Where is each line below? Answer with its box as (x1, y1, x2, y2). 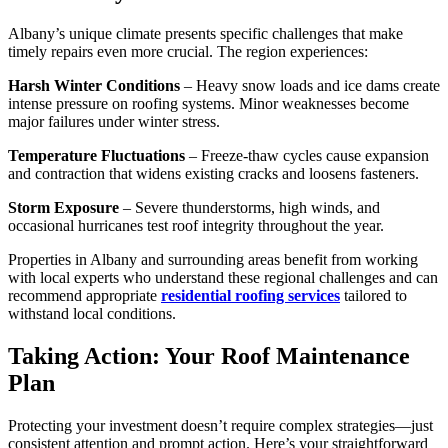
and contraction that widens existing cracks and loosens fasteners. (8, 164, 419, 182)
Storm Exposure (8, 198, 119, 216)
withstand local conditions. (8, 304, 176, 322)
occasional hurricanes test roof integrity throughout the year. (8, 216, 384, 234)
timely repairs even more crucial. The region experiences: (8, 42, 368, 60)
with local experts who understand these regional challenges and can (8, 268, 438, 286)
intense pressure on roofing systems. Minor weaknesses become (8, 94, 409, 112)
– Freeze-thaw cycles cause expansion (185, 146, 429, 164)
